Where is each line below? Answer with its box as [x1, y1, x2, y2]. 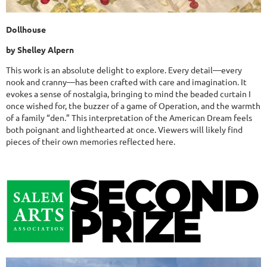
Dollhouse [6, 24, 46, 35]
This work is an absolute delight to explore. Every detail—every [6, 64, 242, 76]
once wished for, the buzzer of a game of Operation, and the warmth [6, 100, 260, 111]
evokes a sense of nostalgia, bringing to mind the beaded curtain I [6, 88, 251, 100]
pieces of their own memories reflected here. [6, 136, 175, 147]
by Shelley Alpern [6, 44, 74, 55]
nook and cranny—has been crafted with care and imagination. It [6, 76, 247, 88]
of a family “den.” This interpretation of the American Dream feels [6, 112, 252, 123]
